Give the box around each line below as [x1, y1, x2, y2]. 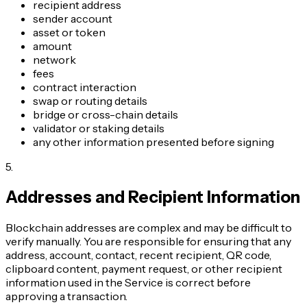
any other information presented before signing [33, 135, 274, 149]
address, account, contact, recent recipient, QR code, [5, 247, 271, 262]
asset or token [33, 25, 106, 40]
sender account [33, 12, 112, 26]
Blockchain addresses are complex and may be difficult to [5, 220, 292, 234]
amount [33, 39, 72, 53]
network [33, 53, 76, 67]
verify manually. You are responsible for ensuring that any [5, 234, 291, 248]
